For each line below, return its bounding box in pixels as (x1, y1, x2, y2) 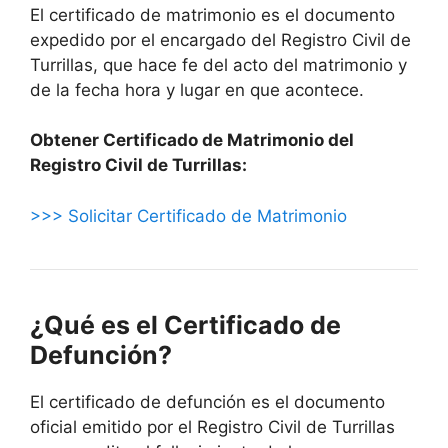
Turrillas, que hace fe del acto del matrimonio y (30, 54, 407, 75)
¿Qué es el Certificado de (30, 309, 341, 340)
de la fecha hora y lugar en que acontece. (30, 79, 364, 100)
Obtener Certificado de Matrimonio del (30, 130, 354, 151)
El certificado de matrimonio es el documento (30, 4, 395, 25)
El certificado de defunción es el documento (30, 391, 385, 412)
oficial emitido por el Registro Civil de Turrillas (30, 416, 395, 437)
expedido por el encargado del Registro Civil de (30, 29, 411, 50)
